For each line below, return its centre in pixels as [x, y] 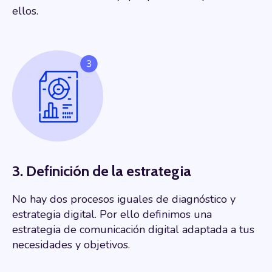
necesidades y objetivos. [71, 244]
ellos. [25, 11]
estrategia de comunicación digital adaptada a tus [133, 229]
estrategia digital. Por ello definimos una [112, 214]
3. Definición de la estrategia [102, 171]
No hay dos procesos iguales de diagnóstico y [124, 199]
